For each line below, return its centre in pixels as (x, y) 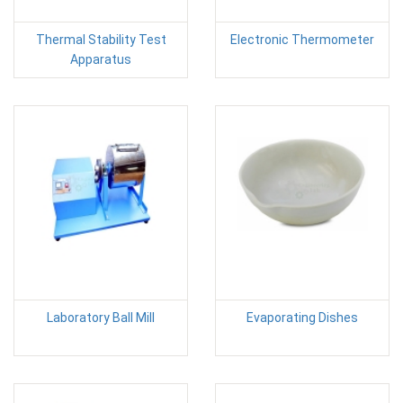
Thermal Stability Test (101, 39)
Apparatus (101, 59)
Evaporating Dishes (302, 317)
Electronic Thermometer (302, 39)
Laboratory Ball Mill (101, 317)
